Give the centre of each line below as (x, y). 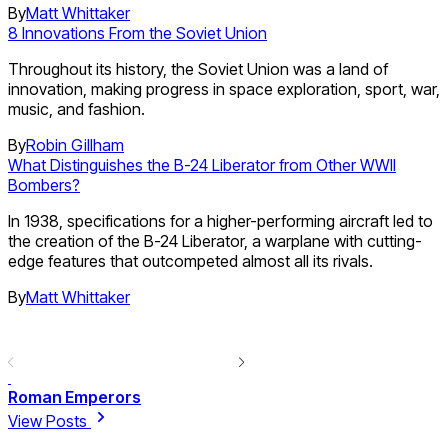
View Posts (49, 420)
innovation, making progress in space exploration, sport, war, (224, 88)
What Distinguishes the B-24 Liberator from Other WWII (202, 164)
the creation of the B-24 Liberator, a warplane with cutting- (215, 240)
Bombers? (44, 184)
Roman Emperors (74, 396)
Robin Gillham (75, 144)
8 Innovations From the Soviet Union (137, 32)
